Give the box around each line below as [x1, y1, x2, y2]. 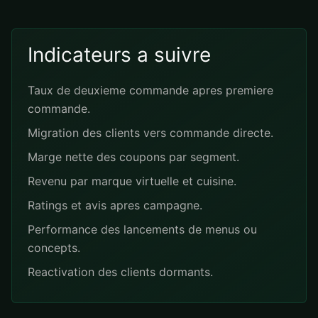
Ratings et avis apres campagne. [28, 198, 202, 212]
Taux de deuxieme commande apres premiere [28, 83, 273, 97]
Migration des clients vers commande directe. [28, 126, 273, 140]
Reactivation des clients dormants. [28, 265, 213, 279]
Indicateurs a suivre [28, 43, 211, 67]
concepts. [28, 241, 80, 255]
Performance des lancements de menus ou [28, 222, 257, 236]
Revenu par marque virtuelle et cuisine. [28, 174, 236, 188]
